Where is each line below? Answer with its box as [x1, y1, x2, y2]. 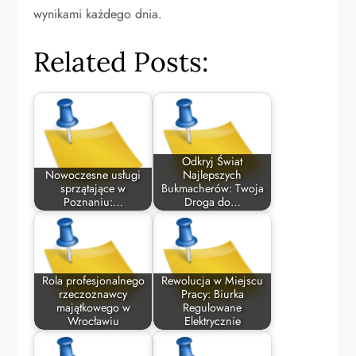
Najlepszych [183, 167, 242, 184]
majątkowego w [56, 300, 130, 316]
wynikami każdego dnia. [33, 5, 163, 23]
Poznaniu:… [63, 194, 123, 211]
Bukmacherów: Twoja [161, 180, 264, 197]
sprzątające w [60, 180, 126, 197]
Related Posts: [33, 44, 210, 79]
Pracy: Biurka [180, 286, 244, 303]
